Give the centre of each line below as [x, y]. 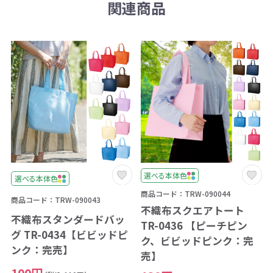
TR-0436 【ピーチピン [194, 225]
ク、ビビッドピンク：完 [197, 240]
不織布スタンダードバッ [68, 219]
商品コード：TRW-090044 [185, 193]
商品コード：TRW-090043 [55, 199]
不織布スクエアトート [197, 210]
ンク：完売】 [42, 250]
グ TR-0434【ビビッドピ [69, 234]
